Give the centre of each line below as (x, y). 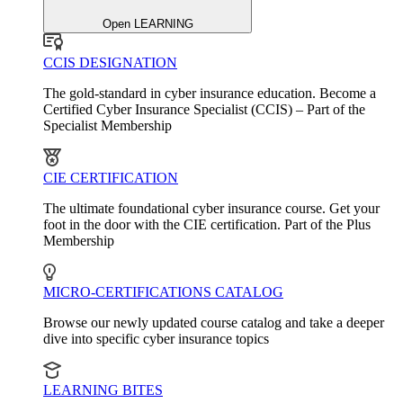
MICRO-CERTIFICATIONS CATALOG (163, 292)
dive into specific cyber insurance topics (156, 339)
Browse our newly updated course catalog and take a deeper (214, 323)
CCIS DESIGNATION (110, 63)
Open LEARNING (148, 24)
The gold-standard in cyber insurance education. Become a (210, 94)
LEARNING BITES (103, 390)
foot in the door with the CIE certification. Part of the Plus (207, 225)
